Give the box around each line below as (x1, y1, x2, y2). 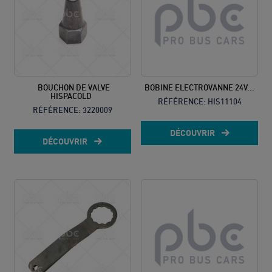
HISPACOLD (50, 90, 92, 101)
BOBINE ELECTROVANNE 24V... (144, 82, 254, 92)
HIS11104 (207, 96, 242, 106)
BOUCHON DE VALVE (37, 82, 110, 92)
